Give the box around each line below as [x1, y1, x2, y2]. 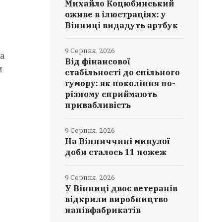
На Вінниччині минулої [65, 136, 170, 146]
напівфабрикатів [65, 205, 141, 215]
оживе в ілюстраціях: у [65, 9, 166, 19]
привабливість [65, 100, 131, 110]
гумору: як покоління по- [65, 78, 176, 88]
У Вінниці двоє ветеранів [65, 183, 178, 193]
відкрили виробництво [65, 194, 168, 204]
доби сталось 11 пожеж [65, 147, 167, 157]
